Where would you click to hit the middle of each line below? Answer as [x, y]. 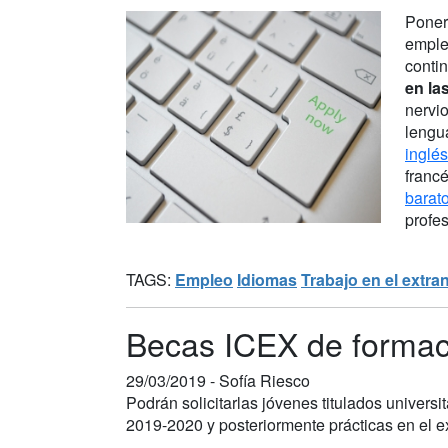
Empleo [204, 279]
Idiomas [267, 279]
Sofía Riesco [264, 380]
